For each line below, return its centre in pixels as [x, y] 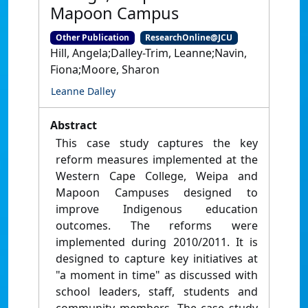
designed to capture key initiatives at [157, 259]
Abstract [74, 125]
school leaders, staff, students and [157, 292]
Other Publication [92, 37]
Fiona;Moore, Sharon [105, 70]
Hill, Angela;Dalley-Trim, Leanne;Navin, [148, 53]
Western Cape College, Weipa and [157, 176]
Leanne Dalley [83, 91]
